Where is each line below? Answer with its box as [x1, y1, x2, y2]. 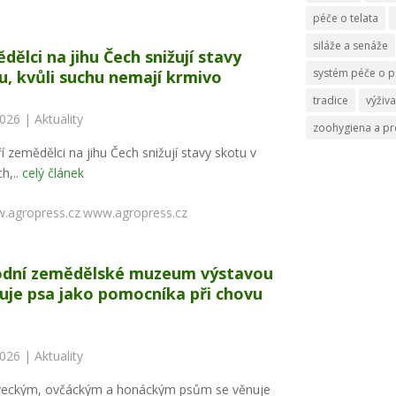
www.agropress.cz [82, 203, 187, 221]
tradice [313, 92, 349, 108]
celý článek [21, 164, 84, 181]
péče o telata [313, 10, 379, 26]
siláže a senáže [313, 37, 389, 53]
